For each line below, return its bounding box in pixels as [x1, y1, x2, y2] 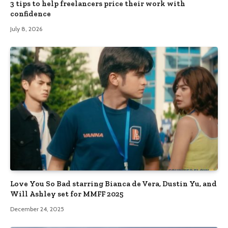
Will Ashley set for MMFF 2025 [10, 189, 124, 198]
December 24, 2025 [10, 205, 64, 213]
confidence [10, 9, 51, 18]
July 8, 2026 [10, 25, 42, 33]
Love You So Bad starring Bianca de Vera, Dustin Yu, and [10, 179, 217, 188]
